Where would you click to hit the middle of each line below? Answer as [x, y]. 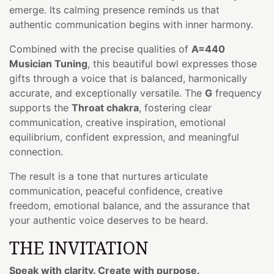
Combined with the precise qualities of [100, 49]
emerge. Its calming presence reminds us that [114, 9]
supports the [40, 107]
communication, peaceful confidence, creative [116, 191]
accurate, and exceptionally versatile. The [107, 93]
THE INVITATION [79, 247]
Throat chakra [105, 107]
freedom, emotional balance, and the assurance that [130, 205]
